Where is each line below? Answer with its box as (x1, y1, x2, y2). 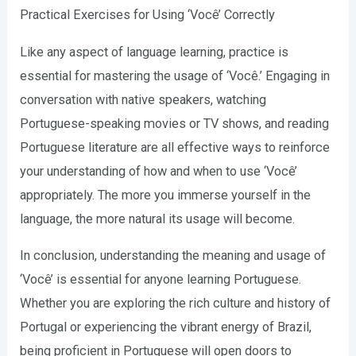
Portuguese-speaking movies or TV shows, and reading (20, 115, 330, 131)
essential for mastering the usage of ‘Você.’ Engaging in (20, 68, 331, 83)
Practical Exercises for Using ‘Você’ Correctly (20, 7, 276, 23)
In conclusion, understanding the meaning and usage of (20, 248, 327, 264)
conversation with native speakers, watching (20, 91, 267, 107)
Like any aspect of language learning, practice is (20, 44, 289, 60)
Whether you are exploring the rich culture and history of (20, 296, 331, 311)
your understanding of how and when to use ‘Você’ (20, 163, 298, 179)
